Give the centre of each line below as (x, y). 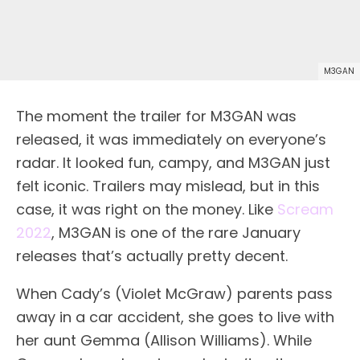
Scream (305, 209)
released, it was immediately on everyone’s (171, 139)
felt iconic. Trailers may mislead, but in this (168, 186)
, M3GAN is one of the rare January (176, 232)
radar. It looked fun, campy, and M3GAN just (173, 162)
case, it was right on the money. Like (147, 209)
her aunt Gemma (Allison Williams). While (164, 340)
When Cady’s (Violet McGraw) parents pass (174, 293)
